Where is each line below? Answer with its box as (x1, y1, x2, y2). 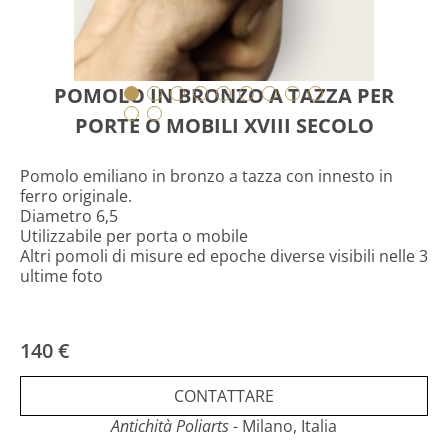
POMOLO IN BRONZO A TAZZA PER (54, 82, 394, 109)
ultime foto (20, 265, 107, 287)
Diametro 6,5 (20, 205, 118, 227)
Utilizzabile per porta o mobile (20, 225, 248, 247)
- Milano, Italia (229, 415, 337, 437)
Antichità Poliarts (111, 415, 229, 437)
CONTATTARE (174, 385, 274, 407)
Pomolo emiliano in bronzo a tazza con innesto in (20, 165, 393, 187)
